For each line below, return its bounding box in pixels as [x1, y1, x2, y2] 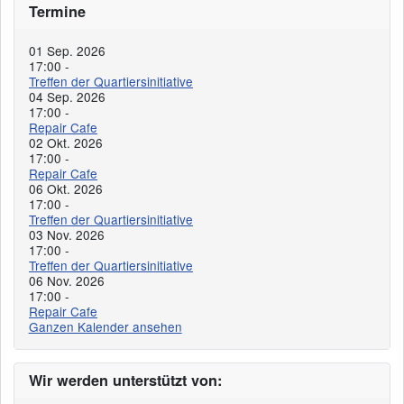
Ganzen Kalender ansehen [28, 317, 182, 336]
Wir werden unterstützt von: [28, 369, 222, 390]
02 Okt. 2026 [29, 133, 103, 152]
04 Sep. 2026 [29, 87, 106, 106]
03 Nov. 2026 [29, 225, 105, 244]
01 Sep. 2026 [29, 41, 106, 60]
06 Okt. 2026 [29, 179, 103, 198]
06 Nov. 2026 [29, 271, 105, 290]
